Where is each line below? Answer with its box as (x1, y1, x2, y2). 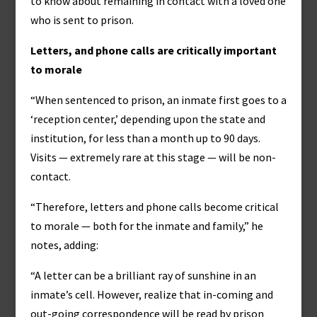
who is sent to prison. (30, 13, 134, 27)
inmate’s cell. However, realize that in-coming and (30, 287, 273, 301)
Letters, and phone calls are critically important (30, 43, 277, 57)
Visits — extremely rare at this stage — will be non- (30, 150, 276, 164)
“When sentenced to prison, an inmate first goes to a (30, 93, 287, 107)
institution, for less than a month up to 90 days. (30, 131, 260, 145)
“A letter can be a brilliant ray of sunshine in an (30, 268, 256, 282)
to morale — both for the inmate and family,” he (30, 219, 263, 233)
